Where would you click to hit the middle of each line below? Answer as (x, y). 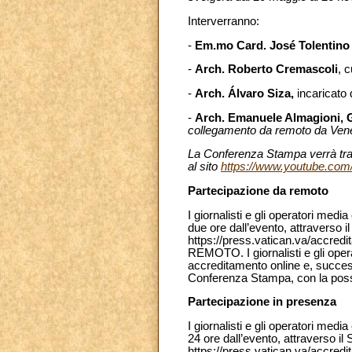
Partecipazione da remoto (258, 191)
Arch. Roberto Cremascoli (266, 70)
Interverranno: (224, 21)
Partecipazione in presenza (262, 302)
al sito (204, 167)
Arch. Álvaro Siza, (246, 93)
